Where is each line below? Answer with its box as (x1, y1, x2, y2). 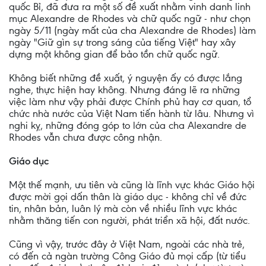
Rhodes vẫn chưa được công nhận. (9, 131, 162, 143)
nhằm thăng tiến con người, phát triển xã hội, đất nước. (9, 214, 250, 226)
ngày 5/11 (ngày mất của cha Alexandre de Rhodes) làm (9, 24, 256, 36)
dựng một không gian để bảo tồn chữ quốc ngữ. (9, 48, 220, 60)
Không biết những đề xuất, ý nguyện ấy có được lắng (9, 72, 242, 84)
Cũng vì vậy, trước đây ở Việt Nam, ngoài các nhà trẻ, (9, 238, 245, 250)
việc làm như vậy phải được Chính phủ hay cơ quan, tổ (9, 96, 251, 107)
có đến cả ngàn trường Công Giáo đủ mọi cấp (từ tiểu (9, 250, 246, 262)
